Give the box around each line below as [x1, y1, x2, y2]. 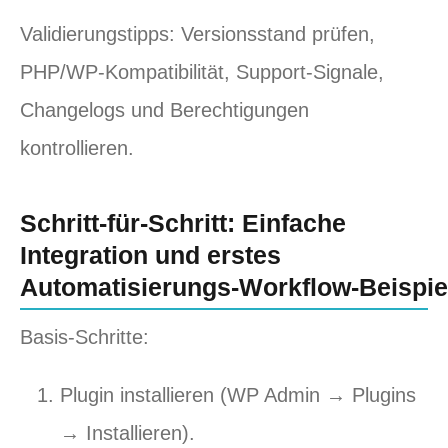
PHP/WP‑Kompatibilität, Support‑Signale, [20, 61, 384, 83]
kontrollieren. [20, 137, 134, 159]
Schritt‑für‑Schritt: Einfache [20, 209, 346, 237]
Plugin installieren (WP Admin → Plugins [60, 384, 416, 406]
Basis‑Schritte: [20, 326, 149, 348]
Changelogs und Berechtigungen [20, 99, 309, 121]
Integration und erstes [20, 241, 281, 269]
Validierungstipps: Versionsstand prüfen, [20, 23, 375, 45]
